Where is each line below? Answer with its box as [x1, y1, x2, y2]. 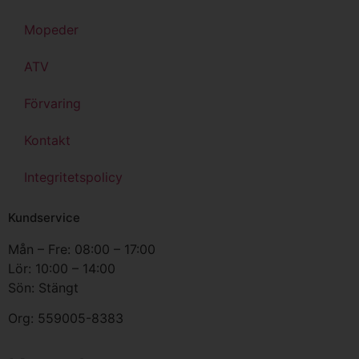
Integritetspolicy [24, 168, 123, 185]
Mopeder [24, 21, 79, 38]
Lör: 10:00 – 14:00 [8, 260, 115, 276]
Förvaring [24, 95, 81, 111]
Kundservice [8, 209, 80, 225]
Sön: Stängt [8, 279, 79, 296]
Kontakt [24, 131, 71, 148]
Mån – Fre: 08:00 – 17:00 [8, 240, 155, 257]
